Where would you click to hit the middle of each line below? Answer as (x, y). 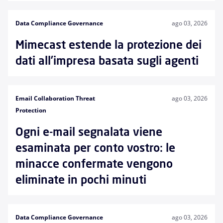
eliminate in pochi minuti (81, 179)
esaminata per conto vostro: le (95, 148)
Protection (31, 110)
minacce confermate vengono (94, 164)
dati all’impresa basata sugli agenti (107, 60)
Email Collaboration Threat (55, 98)
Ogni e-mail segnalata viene (89, 132)
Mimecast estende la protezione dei (109, 45)
